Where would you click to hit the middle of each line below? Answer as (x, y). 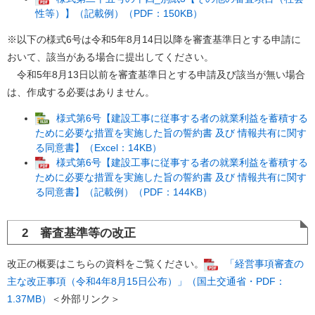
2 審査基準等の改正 (79, 233)
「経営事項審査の (264, 264)
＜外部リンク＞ (86, 299)
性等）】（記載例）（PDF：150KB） (119, 13)
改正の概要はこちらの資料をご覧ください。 (105, 264)
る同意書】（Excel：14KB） (98, 148)
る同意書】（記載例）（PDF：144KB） (124, 192)
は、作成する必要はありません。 (81, 92)
